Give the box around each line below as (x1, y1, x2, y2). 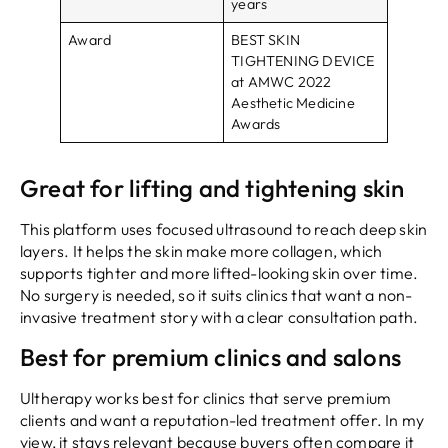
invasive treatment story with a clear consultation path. (20, 307, 419, 328)
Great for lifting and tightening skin (20, 173, 405, 204)
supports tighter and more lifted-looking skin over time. (20, 263, 419, 284)
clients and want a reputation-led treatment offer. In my (20, 409, 425, 430)
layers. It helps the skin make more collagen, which (20, 241, 383, 262)
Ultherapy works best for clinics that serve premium (20, 387, 392, 408)
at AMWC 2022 (231, 73, 332, 92)
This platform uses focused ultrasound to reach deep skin (20, 219, 428, 240)
